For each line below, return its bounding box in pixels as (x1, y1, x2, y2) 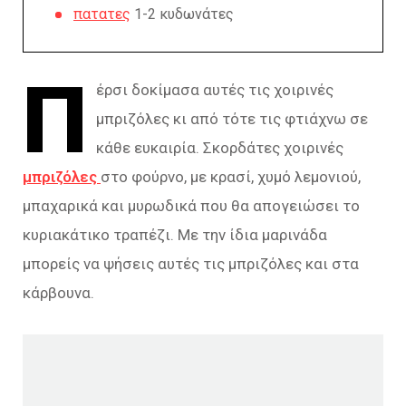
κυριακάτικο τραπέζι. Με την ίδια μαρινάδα (23, 226, 327, 244)
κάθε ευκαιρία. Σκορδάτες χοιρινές (96, 139, 344, 157)
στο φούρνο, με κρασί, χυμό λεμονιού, (101, 168, 361, 186)
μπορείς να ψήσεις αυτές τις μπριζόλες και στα (23, 255, 359, 273)
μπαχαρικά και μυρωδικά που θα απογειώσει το (23, 197, 360, 215)
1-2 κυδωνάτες (130, 5, 234, 23)
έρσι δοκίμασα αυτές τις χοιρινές (96, 81, 334, 99)
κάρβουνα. (23, 284, 94, 302)
